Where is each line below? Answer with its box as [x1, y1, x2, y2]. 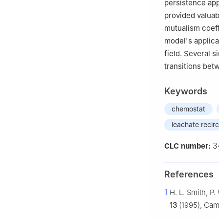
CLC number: [164, 141, 213, 151]
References [164, 169, 214, 180]
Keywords [164, 86, 207, 97]
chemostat [172, 105, 205, 113]
